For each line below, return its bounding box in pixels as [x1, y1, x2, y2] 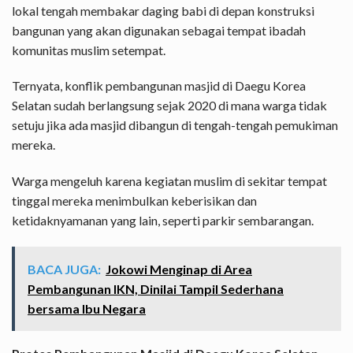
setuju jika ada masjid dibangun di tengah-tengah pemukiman [12, 117, 338, 133]
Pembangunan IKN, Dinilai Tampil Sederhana [28, 281, 284, 296]
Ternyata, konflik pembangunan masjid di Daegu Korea [12, 78, 306, 94]
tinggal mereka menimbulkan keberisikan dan [12, 193, 257, 209]
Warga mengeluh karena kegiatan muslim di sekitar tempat [12, 173, 327, 189]
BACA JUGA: [28, 261, 101, 277]
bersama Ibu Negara [28, 300, 146, 316]
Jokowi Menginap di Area [106, 261, 252, 277]
